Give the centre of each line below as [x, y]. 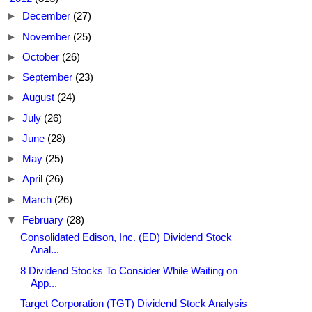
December [48, 16]
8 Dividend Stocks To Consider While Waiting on [128, 270]
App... [44, 283]
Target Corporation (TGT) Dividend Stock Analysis [133, 303]
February [44, 219]
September [49, 77]
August [40, 97]
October [42, 56]
